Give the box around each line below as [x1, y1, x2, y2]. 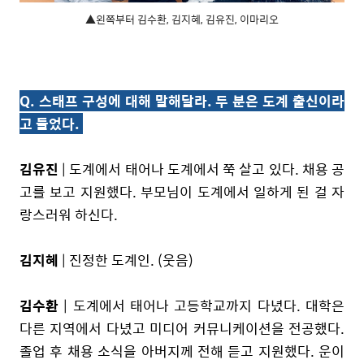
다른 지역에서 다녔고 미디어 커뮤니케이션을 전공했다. [19, 317, 344, 339]
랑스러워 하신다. [19, 203, 121, 225]
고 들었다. [19, 112, 83, 134]
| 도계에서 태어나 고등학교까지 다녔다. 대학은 [58, 294, 344, 316]
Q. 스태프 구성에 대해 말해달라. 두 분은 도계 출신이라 [19, 89, 344, 111]
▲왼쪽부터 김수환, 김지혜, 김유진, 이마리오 [85, 10, 279, 28]
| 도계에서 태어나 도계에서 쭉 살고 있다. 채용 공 [58, 158, 344, 180]
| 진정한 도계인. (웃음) [58, 249, 193, 271]
